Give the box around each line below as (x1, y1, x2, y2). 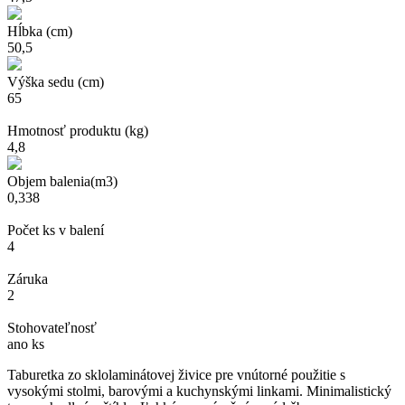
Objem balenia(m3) (7, 173, 118, 189)
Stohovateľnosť (7, 319, 97, 335)
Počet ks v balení (7, 221, 104, 238)
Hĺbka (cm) (7, 23, 72, 39)
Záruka (7, 270, 48, 287)
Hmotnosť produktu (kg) (7, 122, 148, 138)
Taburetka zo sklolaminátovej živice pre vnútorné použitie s (7, 366, 345, 382)
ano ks (7, 335, 44, 352)
